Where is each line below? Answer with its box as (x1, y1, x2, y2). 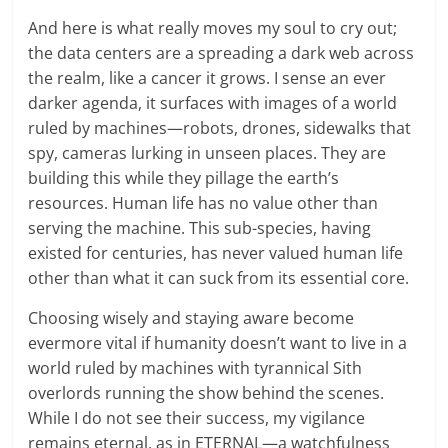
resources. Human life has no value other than (28, 191, 379, 214)
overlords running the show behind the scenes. (28, 381, 385, 404)
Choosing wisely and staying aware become (28, 306, 355, 329)
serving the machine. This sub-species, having (28, 216, 372, 239)
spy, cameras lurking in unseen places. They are (28, 141, 387, 164)
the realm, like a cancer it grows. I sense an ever (28, 66, 387, 89)
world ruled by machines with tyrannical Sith (28, 356, 363, 379)
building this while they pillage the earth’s (28, 166, 340, 189)
